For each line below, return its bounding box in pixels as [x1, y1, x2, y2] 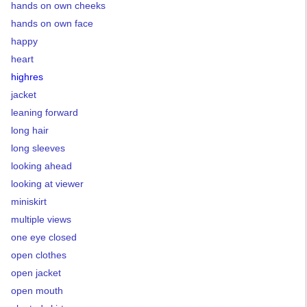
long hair [11, 125, 49, 136]
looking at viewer [11, 178, 84, 189]
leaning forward [11, 107, 78, 118]
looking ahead [11, 160, 72, 171]
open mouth [11, 285, 63, 296]
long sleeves [11, 143, 65, 153]
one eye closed [11, 232, 77, 243]
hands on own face [11, 18, 93, 29]
